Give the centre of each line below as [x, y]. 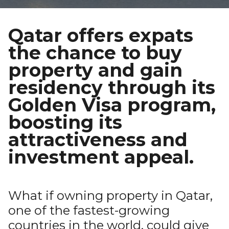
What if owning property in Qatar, [110, 196]
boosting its [65, 122]
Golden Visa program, [112, 105]
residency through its [112, 87]
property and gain [95, 70]
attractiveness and [98, 140]
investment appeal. [101, 157]
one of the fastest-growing [89, 210]
